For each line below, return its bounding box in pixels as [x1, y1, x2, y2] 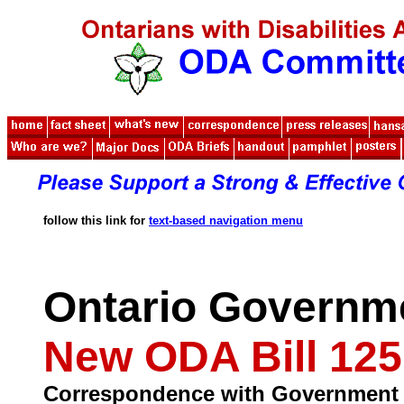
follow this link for [43, 214, 149, 228]
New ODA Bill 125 [43, 332, 402, 381]
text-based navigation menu [149, 214, 303, 228]
